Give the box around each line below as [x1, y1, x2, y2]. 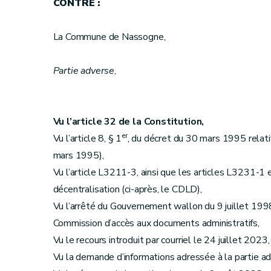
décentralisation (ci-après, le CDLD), [53, 183, 202, 196]
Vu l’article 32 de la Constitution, [53, 115, 204, 128]
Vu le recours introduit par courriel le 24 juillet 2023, [53, 233, 270, 247]
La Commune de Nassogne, [53, 30, 166, 44]
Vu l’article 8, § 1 [53, 132, 122, 145]
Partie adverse [53, 64, 114, 77]
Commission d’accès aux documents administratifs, [53, 217, 260, 230]
